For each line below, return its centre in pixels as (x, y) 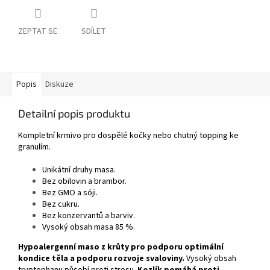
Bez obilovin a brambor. (84, 182)
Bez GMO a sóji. (70, 193)
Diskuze (59, 85)
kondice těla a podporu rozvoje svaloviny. (101, 259)
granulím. (34, 147)
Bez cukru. (61, 205)
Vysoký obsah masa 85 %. (89, 228)
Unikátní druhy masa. (79, 170)
